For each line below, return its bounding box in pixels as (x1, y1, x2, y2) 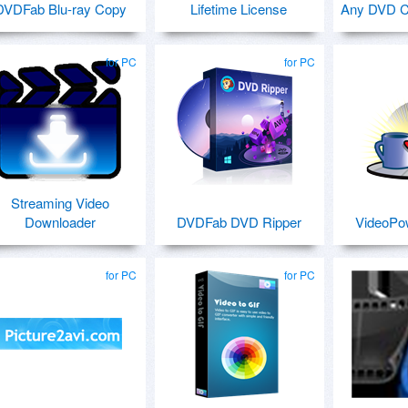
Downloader (25, 212, 96, 231)
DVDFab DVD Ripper (176, 212, 301, 231)
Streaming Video (11, 193, 109, 212)
